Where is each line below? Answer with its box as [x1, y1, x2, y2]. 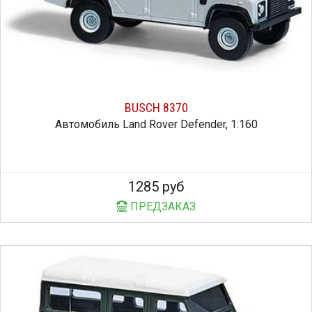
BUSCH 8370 [124, 100, 188, 116]
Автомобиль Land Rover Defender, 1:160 [54, 118, 258, 132]
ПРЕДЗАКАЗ [127, 200, 196, 214]
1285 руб [128, 178, 184, 196]
